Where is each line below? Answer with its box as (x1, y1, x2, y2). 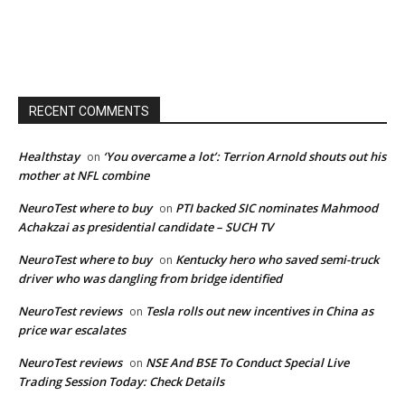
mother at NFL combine (18, 167, 149, 184)
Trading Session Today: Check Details (18, 373, 224, 391)
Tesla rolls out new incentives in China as (146, 303, 373, 320)
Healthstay (18, 148, 80, 165)
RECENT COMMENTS (29, 104, 149, 119)
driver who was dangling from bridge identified (18, 270, 282, 287)
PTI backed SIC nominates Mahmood (175, 200, 378, 217)
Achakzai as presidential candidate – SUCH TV (18, 219, 273, 236)
